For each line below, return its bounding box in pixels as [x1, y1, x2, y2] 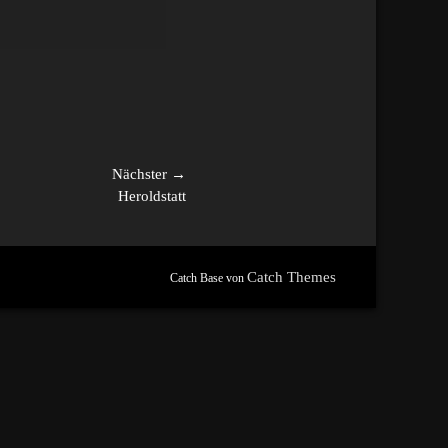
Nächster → [112, 166, 186, 182]
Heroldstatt [118, 188, 186, 204]
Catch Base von [170, 271, 247, 285]
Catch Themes [247, 269, 336, 285]
